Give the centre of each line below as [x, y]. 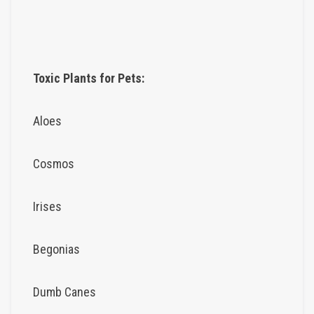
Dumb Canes [64, 292]
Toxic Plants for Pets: [89, 78]
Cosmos [54, 163]
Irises [47, 206]
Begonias [56, 249]
